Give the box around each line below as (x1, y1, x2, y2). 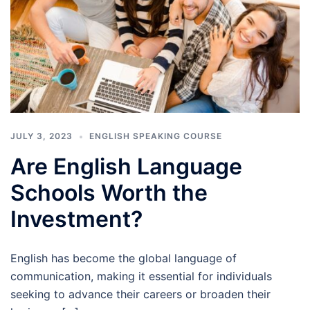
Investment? (10, 206, 143, 233)
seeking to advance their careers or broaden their (10, 287, 271, 302)
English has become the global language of (10, 251, 237, 266)
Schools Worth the (10, 179, 208, 207)
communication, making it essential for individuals (10, 269, 272, 284)
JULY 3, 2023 (10, 131, 73, 142)
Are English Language (10, 153, 242, 181)
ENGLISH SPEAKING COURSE (89, 131, 222, 142)
